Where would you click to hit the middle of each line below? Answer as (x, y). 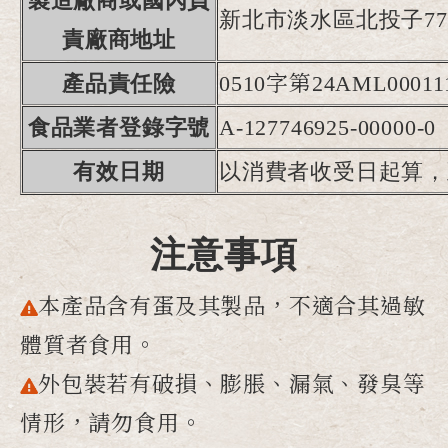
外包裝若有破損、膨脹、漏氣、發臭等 (232, 384)
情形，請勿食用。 (111, 423)
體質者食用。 (88, 345)
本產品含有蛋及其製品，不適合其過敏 (232, 306)
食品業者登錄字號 (119, 127)
